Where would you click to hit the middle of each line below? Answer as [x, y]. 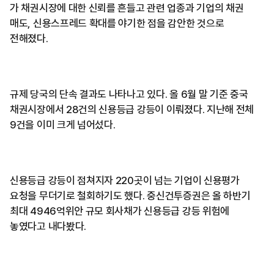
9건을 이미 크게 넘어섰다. [63, 125]
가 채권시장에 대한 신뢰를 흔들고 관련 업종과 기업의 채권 [127, 8]
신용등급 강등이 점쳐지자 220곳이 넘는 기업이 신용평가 [125, 181]
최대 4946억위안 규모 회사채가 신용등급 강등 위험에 [120, 211]
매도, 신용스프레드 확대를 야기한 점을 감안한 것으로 [117, 24]
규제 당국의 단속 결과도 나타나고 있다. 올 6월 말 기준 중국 [129, 94]
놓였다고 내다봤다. [48, 227]
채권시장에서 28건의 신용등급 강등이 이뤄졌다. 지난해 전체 [132, 110]
